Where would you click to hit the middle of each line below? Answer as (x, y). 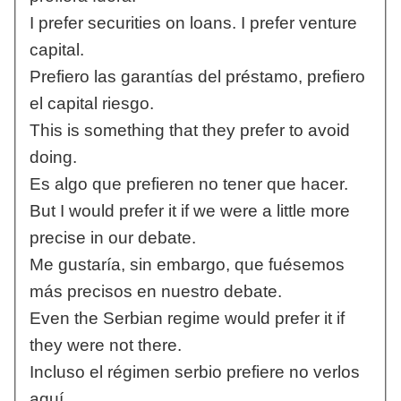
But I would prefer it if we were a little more (189, 211)
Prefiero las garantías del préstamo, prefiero (197, 77)
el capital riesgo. (91, 104)
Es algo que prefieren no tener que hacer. (188, 184)
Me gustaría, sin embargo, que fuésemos (187, 265)
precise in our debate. (112, 238)
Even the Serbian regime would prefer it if (187, 319)
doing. (53, 158)
